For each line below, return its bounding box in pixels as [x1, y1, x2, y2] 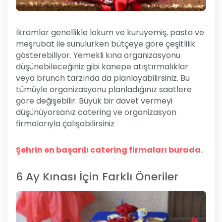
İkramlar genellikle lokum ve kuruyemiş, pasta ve [16, 26, 204, 38]
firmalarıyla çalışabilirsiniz [16, 117, 114, 129]
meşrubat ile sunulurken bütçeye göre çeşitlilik [16, 38, 195, 50]
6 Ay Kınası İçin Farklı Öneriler [16, 168, 178, 184]
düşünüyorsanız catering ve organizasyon [16, 106, 176, 118]
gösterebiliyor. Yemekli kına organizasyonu [16, 49, 180, 61]
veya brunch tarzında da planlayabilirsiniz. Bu [16, 72, 190, 84]
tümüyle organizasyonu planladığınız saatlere [16, 83, 192, 95]
